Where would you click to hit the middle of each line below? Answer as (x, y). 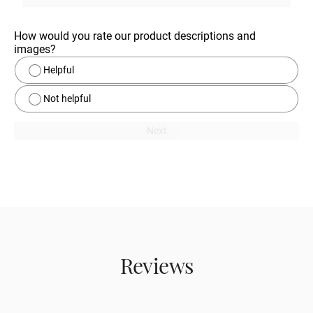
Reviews (156, 266)
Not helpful (67, 99)
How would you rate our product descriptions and (135, 36)
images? (35, 50)
